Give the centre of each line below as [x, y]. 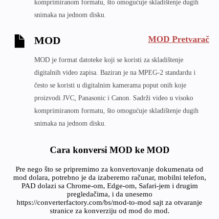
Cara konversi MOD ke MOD [109, 150]
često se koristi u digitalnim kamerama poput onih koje [110, 85]
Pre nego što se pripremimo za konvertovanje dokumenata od [109, 169]
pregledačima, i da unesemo [109, 194]
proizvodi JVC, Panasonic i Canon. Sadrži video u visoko [114, 98]
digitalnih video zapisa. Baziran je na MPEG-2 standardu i [115, 73]
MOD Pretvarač [179, 39]
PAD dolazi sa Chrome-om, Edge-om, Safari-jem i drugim [109, 186]
